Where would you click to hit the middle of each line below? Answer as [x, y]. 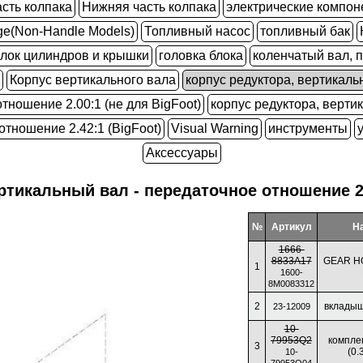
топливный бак [305, 31]
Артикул [291, 227]
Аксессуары [181, 153]
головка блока [201, 56]
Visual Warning [214, 128]
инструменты [307, 128]
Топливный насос [197, 31]
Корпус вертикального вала [92, 80]
